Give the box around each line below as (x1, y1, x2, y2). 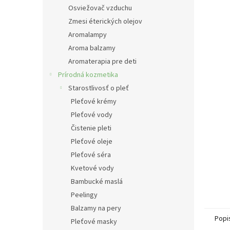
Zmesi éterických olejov (68, 16, 142, 27)
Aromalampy (68, 30, 107, 40)
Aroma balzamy (68, 43, 116, 53)
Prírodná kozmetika (58, 70, 118, 80)
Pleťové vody (71, 110, 112, 120)
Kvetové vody (71, 163, 114, 174)
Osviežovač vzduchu (68, 3, 132, 13)
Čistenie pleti (71, 123, 111, 133)
